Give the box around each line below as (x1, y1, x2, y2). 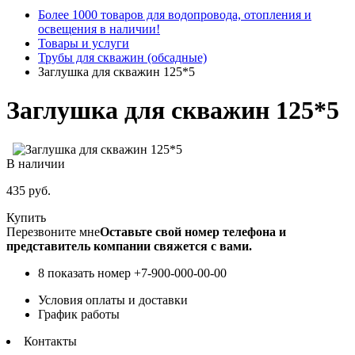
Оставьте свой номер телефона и (100, 224, 286, 239)
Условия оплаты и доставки (38, 292, 188, 307)
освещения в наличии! (38, 22, 160, 36)
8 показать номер (38, 265, 131, 280)
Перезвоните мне (6, 224, 100, 239)
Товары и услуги (38, 36, 129, 50)
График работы (38, 307, 120, 321)
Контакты (24, 334, 77, 348)
